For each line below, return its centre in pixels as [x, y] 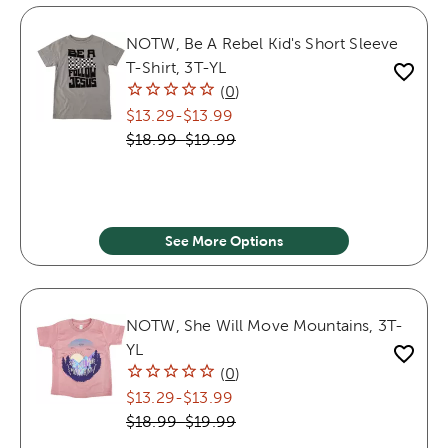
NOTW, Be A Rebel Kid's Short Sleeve [262, 43]
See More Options [224, 240]
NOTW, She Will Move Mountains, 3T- [265, 325]
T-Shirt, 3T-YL [176, 67]
